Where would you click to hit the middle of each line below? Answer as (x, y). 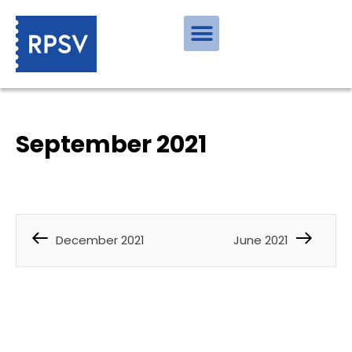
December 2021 (100, 240)
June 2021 (261, 240)
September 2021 (111, 145)
